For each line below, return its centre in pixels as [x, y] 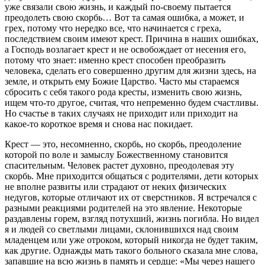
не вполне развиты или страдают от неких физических [116, 186]
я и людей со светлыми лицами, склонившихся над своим [122, 229]
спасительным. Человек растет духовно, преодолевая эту [119, 165]
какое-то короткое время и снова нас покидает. [99, 124]
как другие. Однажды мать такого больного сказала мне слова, [131, 250]
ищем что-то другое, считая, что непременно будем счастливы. [132, 102]
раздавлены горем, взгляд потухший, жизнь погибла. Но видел [132, 218]
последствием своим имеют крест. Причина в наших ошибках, [132, 38]
